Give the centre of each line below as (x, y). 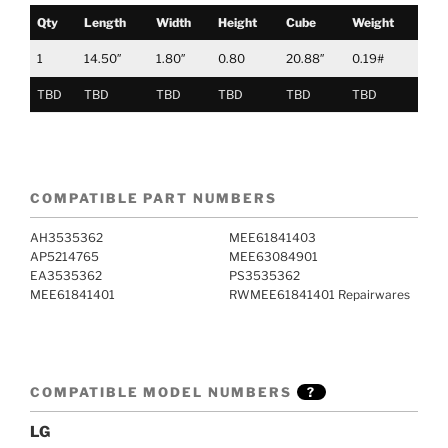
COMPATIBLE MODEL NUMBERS (163, 392)
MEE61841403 (272, 238)
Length (105, 22)
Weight (373, 22)
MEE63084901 (273, 257)
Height (237, 22)
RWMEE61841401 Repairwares (319, 295)
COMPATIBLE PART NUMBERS (153, 198)
